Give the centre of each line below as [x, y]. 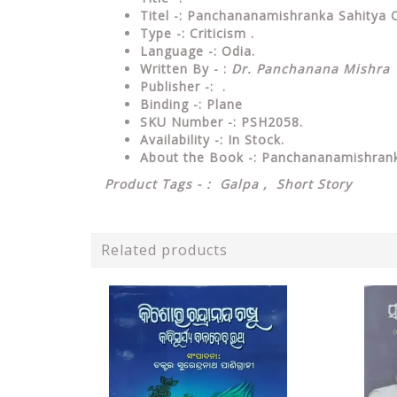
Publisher [172, 86]
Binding [167, 104]
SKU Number [184, 121]
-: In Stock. [249, 139]
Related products [164, 249]
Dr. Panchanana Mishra [311, 68]
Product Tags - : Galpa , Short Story [228, 183]
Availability [177, 139]
